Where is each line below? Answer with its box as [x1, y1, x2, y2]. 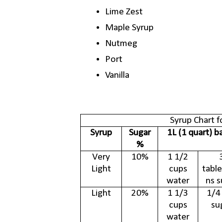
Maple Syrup [105, 23, 154, 33]
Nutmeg [105, 39, 137, 49]
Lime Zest [105, 7, 143, 17]
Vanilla [105, 70, 129, 81]
